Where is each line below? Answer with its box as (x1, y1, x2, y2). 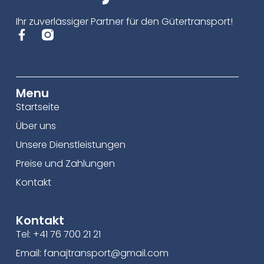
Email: (15, 246, 44, 260)
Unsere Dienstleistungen (15, 138, 126, 152)
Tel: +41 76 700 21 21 (15, 227, 101, 241)
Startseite (15, 100, 60, 114)
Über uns (15, 119, 56, 133)
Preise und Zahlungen (15, 157, 115, 171)
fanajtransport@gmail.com (43, 246, 169, 260)
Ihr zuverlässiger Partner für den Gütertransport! (15, 14, 233, 28)
